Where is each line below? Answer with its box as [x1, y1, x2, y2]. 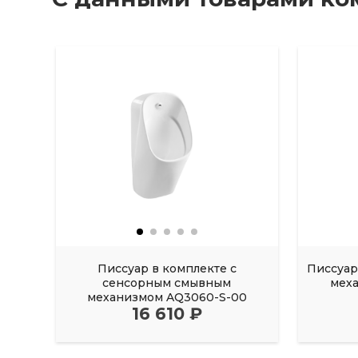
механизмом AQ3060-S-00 [86, 290, 247, 305]
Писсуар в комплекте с [97, 261, 237, 276]
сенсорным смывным [102, 276, 232, 291]
